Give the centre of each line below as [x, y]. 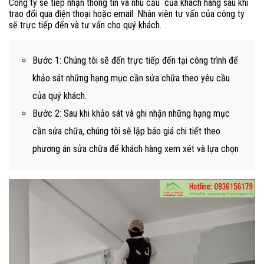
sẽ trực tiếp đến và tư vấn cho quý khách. [85, 25]
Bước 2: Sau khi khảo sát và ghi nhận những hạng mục [131, 114]
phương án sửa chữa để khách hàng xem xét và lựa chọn [136, 149]
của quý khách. [60, 96]
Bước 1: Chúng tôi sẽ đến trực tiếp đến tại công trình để [135, 61]
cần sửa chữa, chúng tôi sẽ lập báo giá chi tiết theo [126, 131]
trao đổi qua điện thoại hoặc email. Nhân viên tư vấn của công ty [127, 14]
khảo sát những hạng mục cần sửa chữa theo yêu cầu [131, 78]
